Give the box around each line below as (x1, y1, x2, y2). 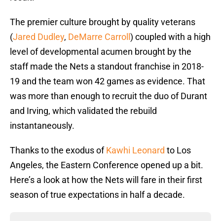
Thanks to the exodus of (10, 145, 106, 156)
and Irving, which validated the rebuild (10, 106, 157, 116)
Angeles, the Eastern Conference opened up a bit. (10, 160, 203, 171)
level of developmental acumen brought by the (10, 46, 191, 57)
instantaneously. (10, 120, 74, 131)
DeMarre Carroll (68, 32, 130, 42)
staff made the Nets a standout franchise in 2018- (10, 61, 204, 72)
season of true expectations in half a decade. (10, 189, 185, 200)
